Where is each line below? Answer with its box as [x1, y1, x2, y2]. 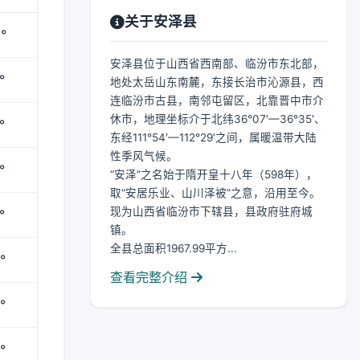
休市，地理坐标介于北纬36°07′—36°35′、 [110, 112, 325, 125]
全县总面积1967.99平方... [110, 242, 237, 255]
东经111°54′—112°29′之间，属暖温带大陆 [110, 131, 317, 144]
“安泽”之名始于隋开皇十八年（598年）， [110, 168, 317, 181]
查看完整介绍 [110, 269, 191, 285]
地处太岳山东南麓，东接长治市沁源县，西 [110, 76, 324, 88]
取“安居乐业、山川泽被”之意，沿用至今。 [110, 186, 321, 199]
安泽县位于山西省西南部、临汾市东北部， [110, 57, 324, 70]
